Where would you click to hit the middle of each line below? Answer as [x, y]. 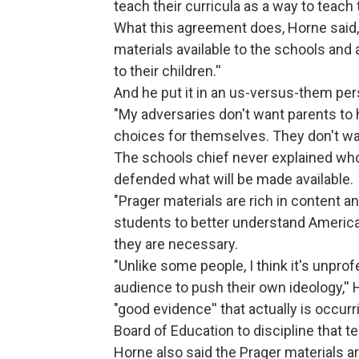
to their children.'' [167, 71]
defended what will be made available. [234, 179]
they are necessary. [176, 244]
